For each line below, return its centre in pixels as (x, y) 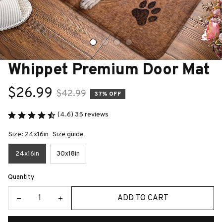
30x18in (68, 154)
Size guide (68, 135)
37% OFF (108, 94)
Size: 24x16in (28, 135)
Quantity (21, 177)
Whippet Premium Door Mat (109, 70)
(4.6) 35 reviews (83, 115)
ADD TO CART (143, 198)
